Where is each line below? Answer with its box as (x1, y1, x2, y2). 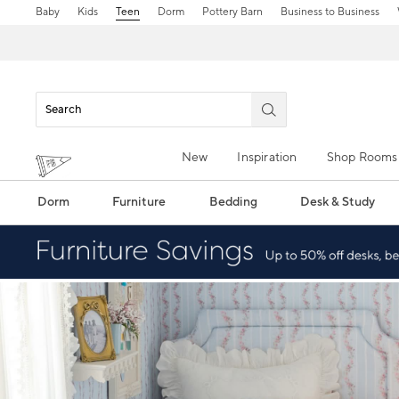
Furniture (112, 194, 167, 210)
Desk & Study (300, 194, 376, 210)
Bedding (208, 194, 257, 210)
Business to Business (280, 5, 379, 19)
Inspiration (237, 150, 297, 166)
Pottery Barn (201, 5, 263, 19)
